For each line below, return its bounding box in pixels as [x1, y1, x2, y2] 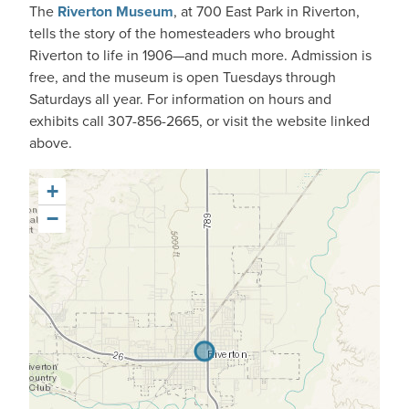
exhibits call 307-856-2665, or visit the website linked [29, 110, 370, 131]
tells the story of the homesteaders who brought [29, 23, 335, 44]
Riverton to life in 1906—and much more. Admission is [29, 45, 372, 66]
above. [29, 132, 72, 153]
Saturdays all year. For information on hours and [29, 89, 331, 110]
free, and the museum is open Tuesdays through [29, 67, 336, 88]
